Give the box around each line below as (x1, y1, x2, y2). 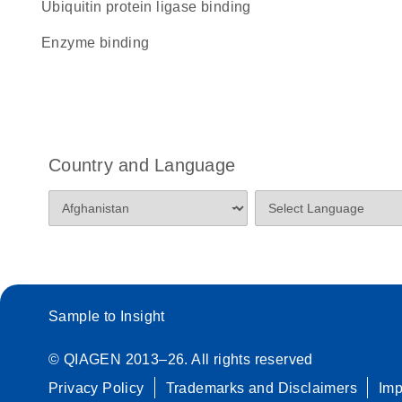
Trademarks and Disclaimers (165, 380, 358, 396)
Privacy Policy (48, 380, 144, 396)
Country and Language (48, 155, 235, 175)
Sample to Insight (48, 309, 165, 324)
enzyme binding (51, 35, 150, 50)
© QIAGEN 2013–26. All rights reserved (48, 352, 313, 367)
